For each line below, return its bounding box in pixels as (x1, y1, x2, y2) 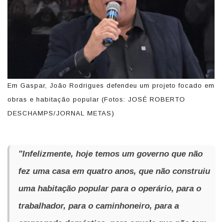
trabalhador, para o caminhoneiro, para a (18, 201, 179, 211)
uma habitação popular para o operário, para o (18, 183, 201, 193)
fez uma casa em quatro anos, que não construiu (18, 166, 210, 176)
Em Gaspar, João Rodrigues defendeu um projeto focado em (7, 81, 215, 89)
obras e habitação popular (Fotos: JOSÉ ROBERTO (7, 95, 185, 103)
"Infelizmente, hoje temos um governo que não (18, 149, 203, 159)
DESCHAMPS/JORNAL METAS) (7, 109, 114, 117)
